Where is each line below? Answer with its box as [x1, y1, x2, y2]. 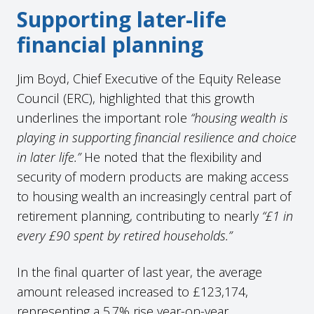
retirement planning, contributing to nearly [17, 207, 262, 224]
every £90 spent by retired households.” [17, 226, 232, 244]
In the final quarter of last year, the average [17, 263, 262, 280]
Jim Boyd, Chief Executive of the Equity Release [17, 69, 281, 87]
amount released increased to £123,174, [17, 282, 248, 300]
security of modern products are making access [17, 168, 289, 185]
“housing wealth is [191, 109, 288, 126]
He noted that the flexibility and [84, 148, 262, 165]
